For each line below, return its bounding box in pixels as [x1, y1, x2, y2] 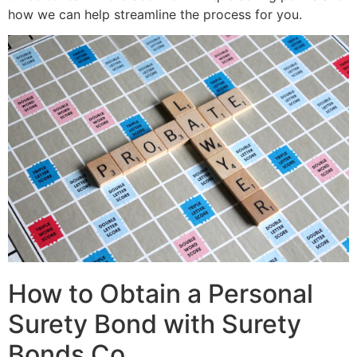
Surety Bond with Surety [8, 308, 301, 339]
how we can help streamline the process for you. [8, 6, 302, 22]
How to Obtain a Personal [8, 277, 313, 309]
